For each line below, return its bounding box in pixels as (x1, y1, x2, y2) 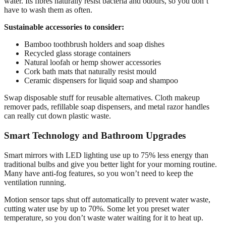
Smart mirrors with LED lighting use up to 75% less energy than (4, 150, 208, 159)
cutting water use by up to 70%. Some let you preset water (4, 204, 189, 213)
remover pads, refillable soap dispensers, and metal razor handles (4, 102, 209, 111)
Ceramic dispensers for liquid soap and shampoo (24, 76, 178, 85)
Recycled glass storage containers (24, 49, 131, 58)
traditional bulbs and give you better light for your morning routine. (4, 159, 217, 168)
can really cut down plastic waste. (4, 111, 111, 121)
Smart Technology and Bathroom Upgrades (4, 130, 186, 141)
